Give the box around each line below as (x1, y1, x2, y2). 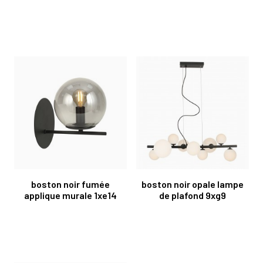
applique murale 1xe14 (24, 189, 117, 201)
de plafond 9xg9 (159, 189, 226, 201)
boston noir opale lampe (141, 178, 244, 190)
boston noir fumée (31, 178, 110, 190)
